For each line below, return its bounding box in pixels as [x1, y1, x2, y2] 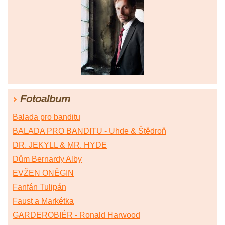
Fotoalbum [20, 93, 70, 105]
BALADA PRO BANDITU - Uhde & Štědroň [13, 127, 166, 136]
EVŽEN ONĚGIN [13, 169, 74, 178]
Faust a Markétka [13, 197, 74, 206]
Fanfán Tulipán [13, 183, 66, 192]
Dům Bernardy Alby [13, 155, 82, 164]
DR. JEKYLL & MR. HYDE [13, 141, 107, 150]
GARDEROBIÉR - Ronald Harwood [13, 211, 140, 220]
